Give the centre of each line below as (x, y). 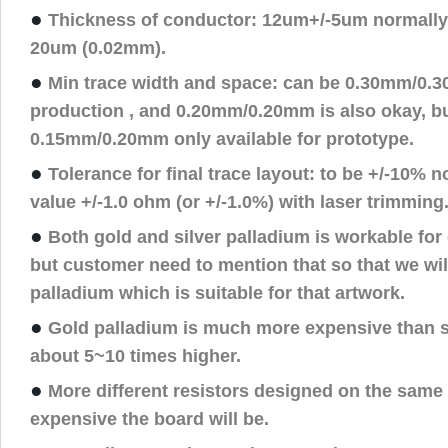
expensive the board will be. (149, 418)
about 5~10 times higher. (135, 355)
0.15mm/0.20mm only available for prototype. (222, 138)
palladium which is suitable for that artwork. (217, 292)
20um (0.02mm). (98, 47)
